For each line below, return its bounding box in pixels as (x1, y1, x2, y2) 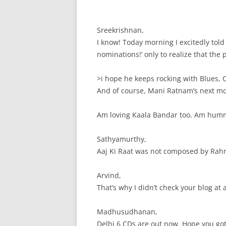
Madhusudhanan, (97, 207, 157, 216)
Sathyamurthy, (97, 134, 146, 144)
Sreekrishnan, (97, 25, 144, 35)
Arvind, (97, 171, 121, 180)
